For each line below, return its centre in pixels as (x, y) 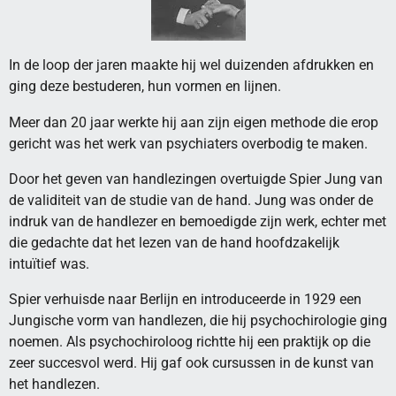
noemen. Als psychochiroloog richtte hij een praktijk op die (190, 342)
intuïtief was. (49, 263)
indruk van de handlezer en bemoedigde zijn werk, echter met (198, 221)
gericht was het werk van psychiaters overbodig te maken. (188, 143)
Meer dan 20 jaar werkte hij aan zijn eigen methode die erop (194, 122)
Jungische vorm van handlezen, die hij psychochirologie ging (198, 321)
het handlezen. (54, 385)
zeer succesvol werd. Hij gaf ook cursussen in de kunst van (191, 363)
